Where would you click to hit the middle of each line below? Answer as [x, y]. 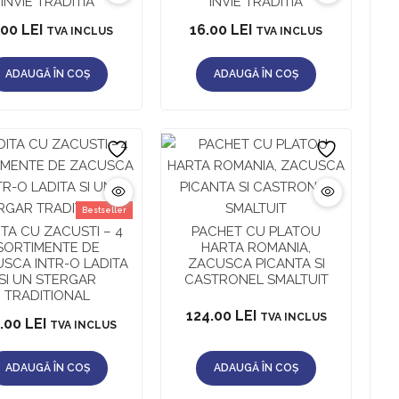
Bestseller [105, 210]
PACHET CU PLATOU [256, 231]
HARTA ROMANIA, [256, 247]
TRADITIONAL [48, 295]
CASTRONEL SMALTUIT [256, 279]
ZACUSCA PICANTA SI [256, 263]
